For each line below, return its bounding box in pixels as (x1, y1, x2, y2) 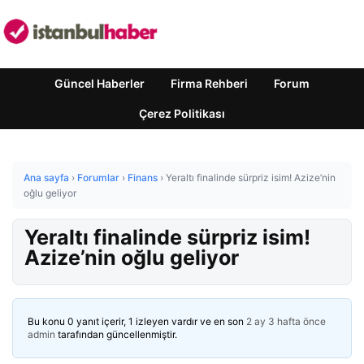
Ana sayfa (24, 171, 69, 184)
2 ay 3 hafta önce (246, 315, 326, 327)
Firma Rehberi (171, 76, 248, 90)
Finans (128, 171, 158, 184)
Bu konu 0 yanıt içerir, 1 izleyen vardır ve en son (28, 315, 246, 327)
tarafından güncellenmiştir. (55, 328, 177, 340)
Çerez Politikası (139, 106, 225, 120)
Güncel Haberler (54, 76, 145, 90)
